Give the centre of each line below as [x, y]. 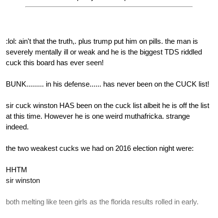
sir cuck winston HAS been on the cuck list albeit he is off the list [108, 105]
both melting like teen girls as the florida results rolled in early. [102, 201]
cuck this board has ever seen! [55, 62]
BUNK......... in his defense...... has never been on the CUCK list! [108, 84]
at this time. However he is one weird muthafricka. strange [98, 116]
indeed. [17, 127]
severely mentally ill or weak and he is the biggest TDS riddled [104, 52]
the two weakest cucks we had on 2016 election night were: [100, 148]
